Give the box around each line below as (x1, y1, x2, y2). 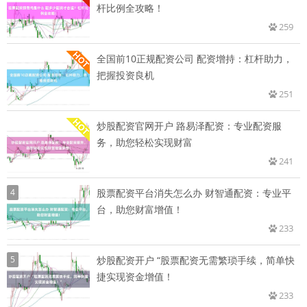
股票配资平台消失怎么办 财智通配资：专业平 (97, 186, 291, 199)
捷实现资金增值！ (97, 269, 173, 283)
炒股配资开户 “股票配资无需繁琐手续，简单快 (97, 253, 295, 267)
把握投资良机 (97, 68, 154, 82)
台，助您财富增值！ (97, 202, 183, 216)
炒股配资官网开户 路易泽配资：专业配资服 (97, 119, 282, 132)
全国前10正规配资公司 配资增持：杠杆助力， (97, 51, 293, 65)
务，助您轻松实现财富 (97, 135, 193, 149)
